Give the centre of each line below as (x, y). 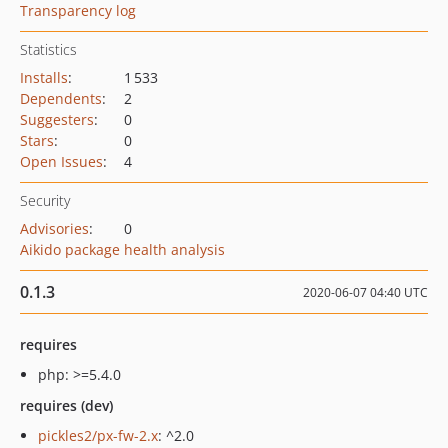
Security (45, 200)
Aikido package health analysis (122, 249)
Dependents (61, 98)
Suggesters (57, 119)
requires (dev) (66, 405)
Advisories (54, 228)
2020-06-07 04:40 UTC (365, 292)
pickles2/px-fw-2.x (98, 435)
